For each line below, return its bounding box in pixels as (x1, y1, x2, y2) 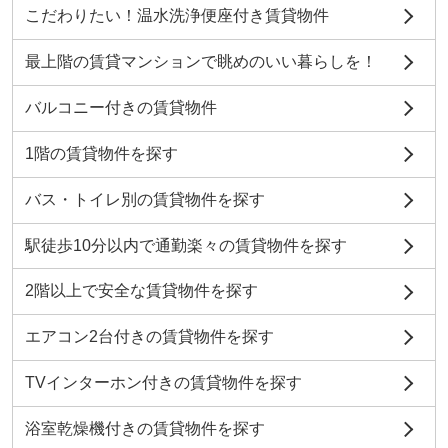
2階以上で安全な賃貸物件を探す (24, 282, 258, 300)
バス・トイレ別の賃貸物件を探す (24, 190, 265, 208)
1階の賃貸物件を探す (24, 144, 178, 162)
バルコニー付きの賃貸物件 (24, 98, 217, 116)
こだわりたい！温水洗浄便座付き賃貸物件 (24, 7, 329, 25)
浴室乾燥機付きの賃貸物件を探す (24, 420, 265, 438)
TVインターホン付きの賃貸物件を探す (24, 374, 302, 392)
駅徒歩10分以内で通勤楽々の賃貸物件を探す (24, 236, 347, 254)
